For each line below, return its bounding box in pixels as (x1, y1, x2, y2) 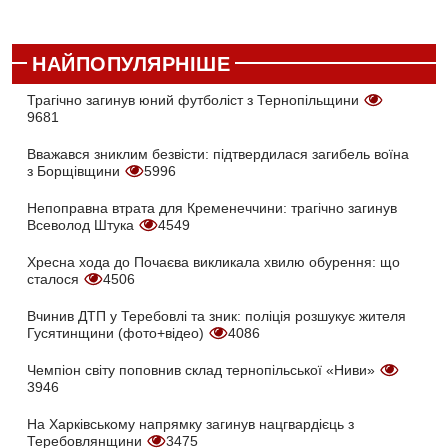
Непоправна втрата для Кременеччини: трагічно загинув (27, 200, 397, 217)
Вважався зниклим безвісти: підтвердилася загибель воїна (27, 146, 409, 163)
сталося (27, 271, 83, 288)
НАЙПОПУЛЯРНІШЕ (32, 53, 230, 76)
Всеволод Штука (27, 217, 138, 234)
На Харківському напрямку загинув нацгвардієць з (27, 416, 354, 433)
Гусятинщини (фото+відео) (27, 325, 208, 342)
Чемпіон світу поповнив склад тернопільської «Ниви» (27, 362, 379, 379)
